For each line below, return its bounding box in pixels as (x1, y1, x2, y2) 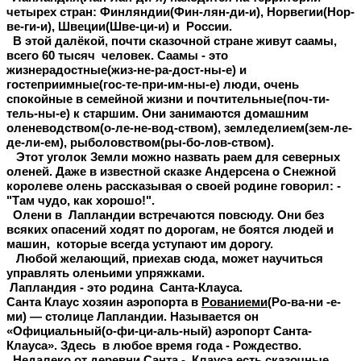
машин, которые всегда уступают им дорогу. (6, 238, 273, 251)
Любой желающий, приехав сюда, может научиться (6, 252, 323, 266)
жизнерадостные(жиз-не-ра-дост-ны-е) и (6, 64, 247, 77)
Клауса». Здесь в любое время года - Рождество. (6, 339, 301, 353)
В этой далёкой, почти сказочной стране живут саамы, (6, 35, 337, 48)
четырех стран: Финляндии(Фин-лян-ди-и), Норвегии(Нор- (6, 6, 355, 19)
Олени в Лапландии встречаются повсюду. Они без (6, 209, 324, 222)
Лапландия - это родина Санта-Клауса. (6, 281, 243, 295)
